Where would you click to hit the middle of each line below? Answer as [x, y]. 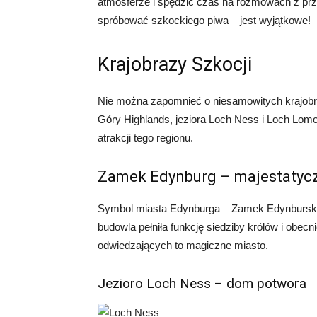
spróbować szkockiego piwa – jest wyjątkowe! [204, 21]
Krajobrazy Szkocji [175, 65]
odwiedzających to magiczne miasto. [183, 246]
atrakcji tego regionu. [145, 138]
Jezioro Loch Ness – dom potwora [202, 284]
